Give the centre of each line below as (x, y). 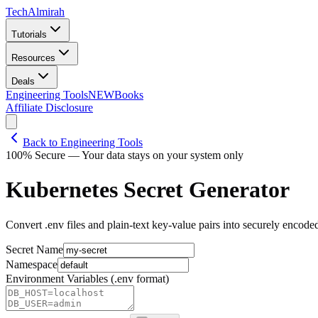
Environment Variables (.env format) (87, 278)
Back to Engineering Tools (83, 142)
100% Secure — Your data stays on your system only (125, 155)
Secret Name (34, 249)
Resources (33, 58)
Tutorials (29, 34)
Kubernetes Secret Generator (148, 190)
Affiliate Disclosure (49, 108)
